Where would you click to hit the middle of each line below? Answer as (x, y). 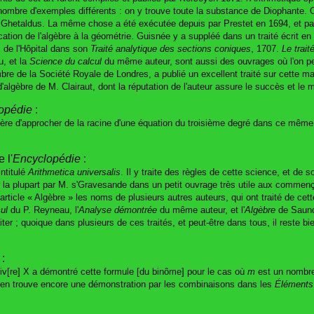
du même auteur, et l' (201, 210)
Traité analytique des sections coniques (171, 48)
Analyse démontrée (118, 210)
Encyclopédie (47, 158)
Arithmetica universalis (74, 172)
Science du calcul (66, 61)
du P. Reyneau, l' (43, 210)
